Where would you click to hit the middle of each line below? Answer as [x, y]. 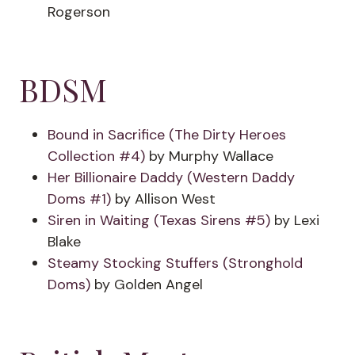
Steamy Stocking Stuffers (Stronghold [175, 263]
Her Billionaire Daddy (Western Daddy [171, 177]
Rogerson [79, 12]
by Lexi [295, 220]
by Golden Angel [147, 284]
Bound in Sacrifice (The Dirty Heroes [167, 135]
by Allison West [163, 199]
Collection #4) [96, 156]
